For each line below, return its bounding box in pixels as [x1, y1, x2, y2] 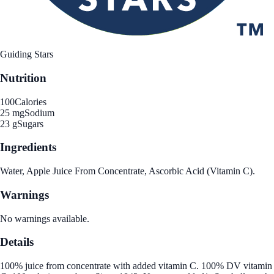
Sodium [24, 107, 54, 118]
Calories [15, 96, 46, 107]
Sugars [17, 118, 43, 129]
